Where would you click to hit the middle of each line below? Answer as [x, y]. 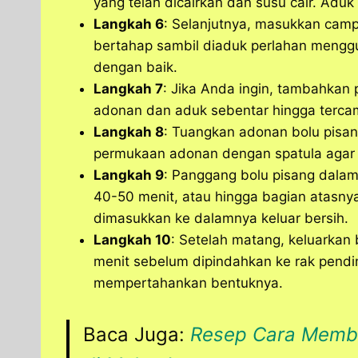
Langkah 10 [132, 240]
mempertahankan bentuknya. [188, 283]
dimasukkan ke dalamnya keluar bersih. [221, 219]
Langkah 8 [129, 132]
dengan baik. [135, 68]
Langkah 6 [129, 24]
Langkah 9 [129, 175]
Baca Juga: [137, 335]
